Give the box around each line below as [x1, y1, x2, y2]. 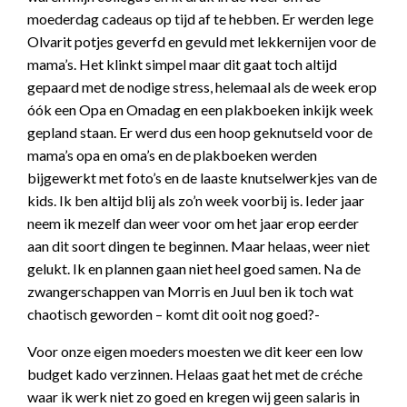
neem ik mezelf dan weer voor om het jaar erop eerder [27, 214, 359, 232]
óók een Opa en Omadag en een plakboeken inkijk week [27, 101, 373, 118]
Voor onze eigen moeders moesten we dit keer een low [27, 342, 362, 360]
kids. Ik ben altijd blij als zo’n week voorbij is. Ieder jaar [27, 192, 364, 209]
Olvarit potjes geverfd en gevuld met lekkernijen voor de [27, 33, 376, 50]
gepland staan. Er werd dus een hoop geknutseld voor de [27, 124, 372, 141]
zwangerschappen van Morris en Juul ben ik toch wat [27, 283, 353, 300]
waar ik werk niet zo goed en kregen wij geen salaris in [27, 388, 360, 405]
